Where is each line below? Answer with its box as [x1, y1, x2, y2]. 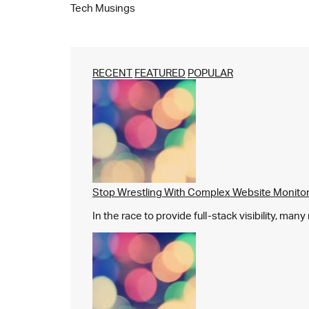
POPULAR [188, 66, 233, 79]
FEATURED [134, 66, 186, 79]
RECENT [92, 66, 132, 79]
